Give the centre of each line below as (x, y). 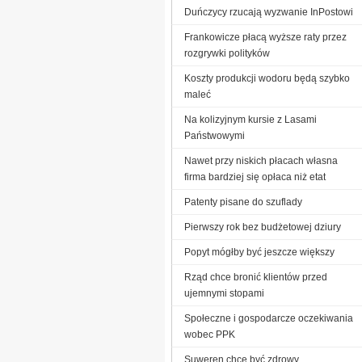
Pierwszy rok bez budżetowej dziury (263, 227)
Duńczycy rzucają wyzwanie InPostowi (269, 12)
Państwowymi (215, 135)
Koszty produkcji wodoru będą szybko (267, 78)
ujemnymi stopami (224, 293)
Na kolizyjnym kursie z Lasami (250, 119)
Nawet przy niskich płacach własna (261, 160)
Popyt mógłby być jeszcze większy (259, 252)
